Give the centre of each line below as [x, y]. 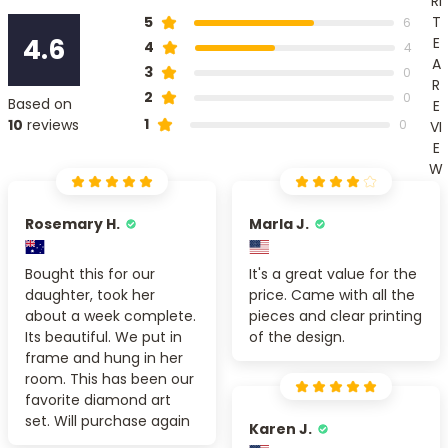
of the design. [297, 336]
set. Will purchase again [107, 420]
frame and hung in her [104, 357]
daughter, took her [90, 294]
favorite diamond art [98, 399]
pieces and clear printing [335, 315]
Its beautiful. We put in [103, 336]
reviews [51, 124]
